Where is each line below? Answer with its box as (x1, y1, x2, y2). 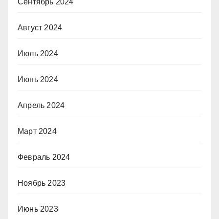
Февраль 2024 (18, 153, 70, 161)
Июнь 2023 (18, 205, 58, 213)
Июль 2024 (18, 49, 58, 58)
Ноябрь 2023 (18, 179, 66, 187)
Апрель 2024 (18, 101, 65, 109)
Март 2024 (18, 127, 57, 135)
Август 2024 (18, 23, 63, 32)
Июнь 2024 (18, 75, 58, 84)
